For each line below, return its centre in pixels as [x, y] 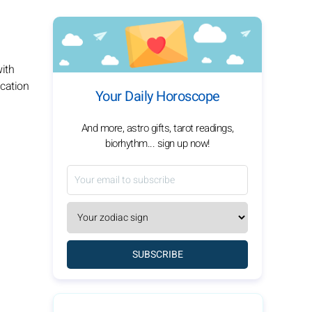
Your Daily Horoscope [157, 96]
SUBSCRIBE [157, 255]
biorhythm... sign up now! [157, 143]
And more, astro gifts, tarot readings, [157, 128]
